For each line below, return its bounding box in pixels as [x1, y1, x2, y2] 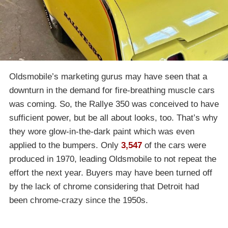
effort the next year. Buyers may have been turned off [9, 167, 212, 178]
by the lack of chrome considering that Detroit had [9, 181, 199, 191]
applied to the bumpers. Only [9, 140, 121, 150]
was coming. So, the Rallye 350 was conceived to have [9, 99, 219, 109]
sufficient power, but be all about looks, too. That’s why [9, 112, 218, 123]
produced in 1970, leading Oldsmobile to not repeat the [9, 154, 216, 164]
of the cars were [142, 140, 206, 150]
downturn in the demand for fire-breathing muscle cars [9, 85, 215, 95]
